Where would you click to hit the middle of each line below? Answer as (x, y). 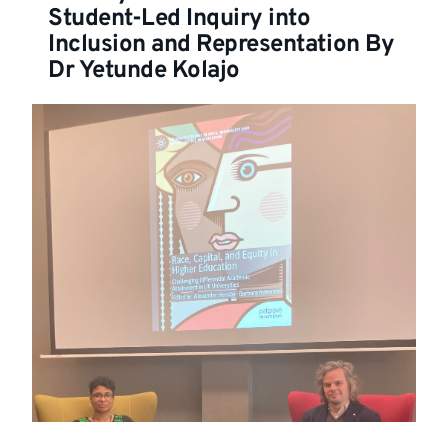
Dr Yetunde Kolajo (144, 70)
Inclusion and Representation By (221, 44)
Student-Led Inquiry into (179, 18)
